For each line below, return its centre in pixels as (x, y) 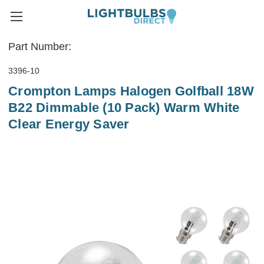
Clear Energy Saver (69, 124)
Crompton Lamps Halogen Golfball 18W (131, 91)
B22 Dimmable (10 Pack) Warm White (124, 108)
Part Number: (40, 47)
